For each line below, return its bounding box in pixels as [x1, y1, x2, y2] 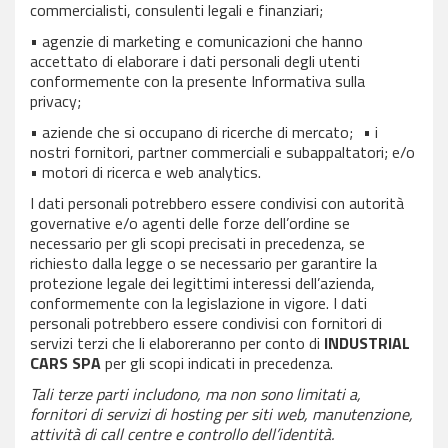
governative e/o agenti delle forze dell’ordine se [30, 211, 350, 235]
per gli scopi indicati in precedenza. [101, 351, 333, 375]
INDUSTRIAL [324, 331, 410, 355]
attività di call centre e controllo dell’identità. [30, 422, 334, 446]
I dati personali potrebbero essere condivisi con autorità [30, 191, 404, 215]
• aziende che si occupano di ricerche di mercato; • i [30, 120, 378, 144]
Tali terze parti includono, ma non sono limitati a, [30, 382, 361, 406]
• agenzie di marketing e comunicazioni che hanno [30, 29, 363, 53]
